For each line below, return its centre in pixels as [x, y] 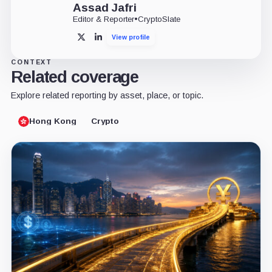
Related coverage [75, 76]
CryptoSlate [159, 19]
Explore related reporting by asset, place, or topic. [107, 95]
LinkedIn [112, 40]
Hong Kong [53, 121]
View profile [131, 37]
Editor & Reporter [103, 19]
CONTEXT [32, 62]
